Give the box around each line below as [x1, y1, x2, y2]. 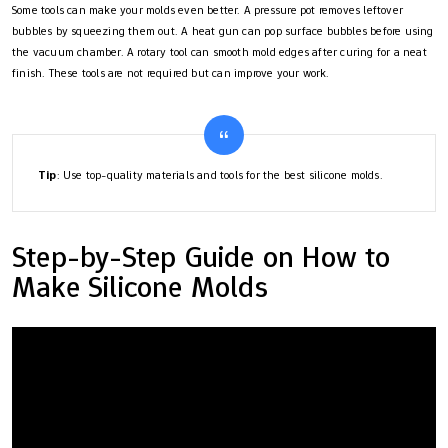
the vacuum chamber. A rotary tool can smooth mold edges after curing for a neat [12, 43, 427, 60]
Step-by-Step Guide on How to [12, 236, 391, 276]
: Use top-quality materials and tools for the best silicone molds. [56, 166, 383, 183]
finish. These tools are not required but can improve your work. [12, 64, 330, 81]
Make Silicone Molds [12, 266, 268, 306]
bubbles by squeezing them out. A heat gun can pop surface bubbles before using [12, 22, 434, 39]
